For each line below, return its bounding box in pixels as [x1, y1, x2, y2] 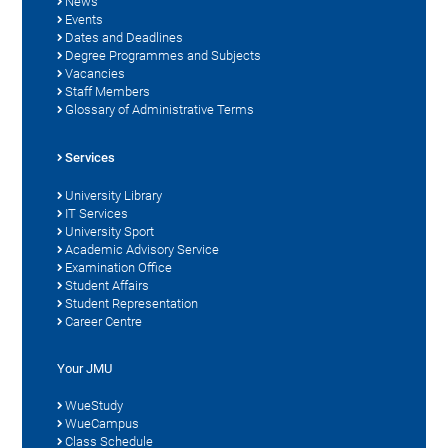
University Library [65, 187, 163, 203]
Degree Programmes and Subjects [65, 47, 262, 63]
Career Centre [65, 313, 143, 329]
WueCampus [65, 415, 140, 431]
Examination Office [65, 259, 173, 275]
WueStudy [65, 397, 124, 413]
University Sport [65, 223, 155, 239]
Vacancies [65, 65, 126, 81]
